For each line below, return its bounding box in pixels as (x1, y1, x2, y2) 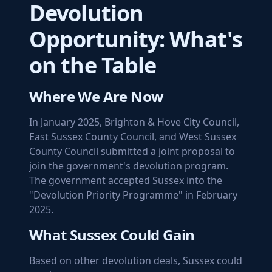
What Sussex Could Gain (29, 225, 195, 245)
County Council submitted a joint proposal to (29, 144, 235, 158)
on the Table (29, 50, 157, 80)
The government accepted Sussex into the (29, 174, 222, 187)
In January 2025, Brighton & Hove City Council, (29, 115, 239, 129)
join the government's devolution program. (29, 159, 228, 172)
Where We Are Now (29, 86, 164, 106)
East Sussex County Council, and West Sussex (29, 130, 236, 143)
